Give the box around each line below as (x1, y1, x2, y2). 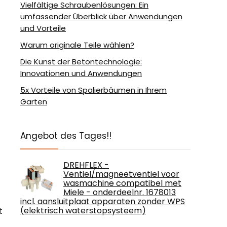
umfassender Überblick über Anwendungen (20, 11, 182, 22)
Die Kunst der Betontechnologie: (20, 56, 142, 67)
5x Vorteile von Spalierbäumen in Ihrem (20, 85, 167, 95)
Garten (20, 96, 47, 107)
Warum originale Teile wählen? (20, 40, 134, 50)
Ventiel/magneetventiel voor (63, 168, 179, 180)
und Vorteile (20, 23, 66, 33)
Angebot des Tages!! (20, 130, 111, 142)
